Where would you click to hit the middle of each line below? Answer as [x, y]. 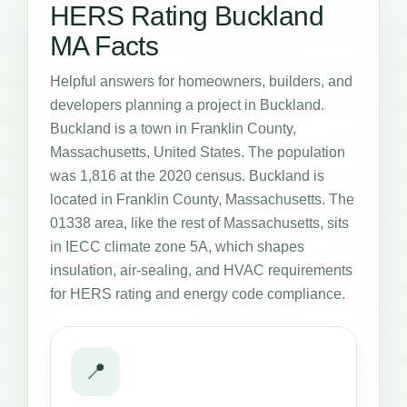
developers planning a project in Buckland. [187, 104]
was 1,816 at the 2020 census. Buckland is [187, 175]
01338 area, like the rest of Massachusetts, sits [199, 223]
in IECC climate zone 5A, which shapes [177, 246]
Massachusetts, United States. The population [198, 152]
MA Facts [104, 45]
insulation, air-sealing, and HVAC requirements [201, 270]
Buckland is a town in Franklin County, [173, 128]
